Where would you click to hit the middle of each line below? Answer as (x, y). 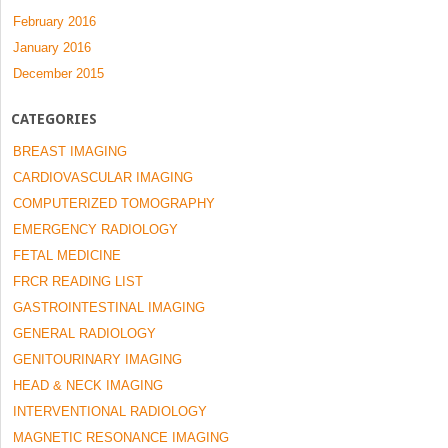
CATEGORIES (54, 118)
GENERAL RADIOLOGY (84, 333)
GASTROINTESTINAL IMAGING (109, 307)
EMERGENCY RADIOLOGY (95, 229)
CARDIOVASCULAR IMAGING (103, 177)
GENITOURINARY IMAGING (97, 359)
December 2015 (58, 73)
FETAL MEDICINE (67, 255)
